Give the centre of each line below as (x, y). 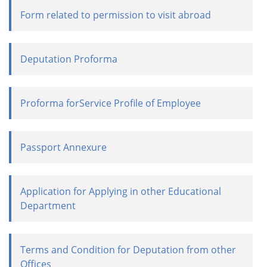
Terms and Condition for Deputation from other (128, 250)
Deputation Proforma (69, 59)
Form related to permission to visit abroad (116, 15)
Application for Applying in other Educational (121, 191)
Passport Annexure (63, 147)
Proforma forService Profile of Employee (111, 103)
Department (48, 206)
